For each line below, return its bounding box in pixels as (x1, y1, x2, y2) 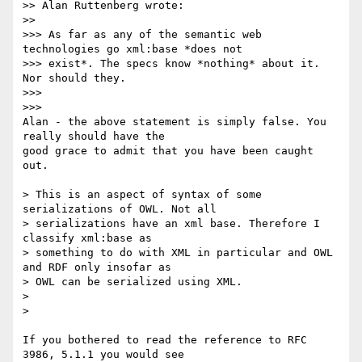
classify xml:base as (23, 232, 152, 245)
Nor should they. (23, 72, 126, 85)
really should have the (23, 130, 171, 143)
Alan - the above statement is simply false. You (23, 116, 326, 128)
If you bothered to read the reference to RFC (23, 334, 307, 347)
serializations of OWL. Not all (23, 203, 217, 216)
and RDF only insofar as (23, 261, 171, 274)
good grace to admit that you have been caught (23, 145, 314, 158)
